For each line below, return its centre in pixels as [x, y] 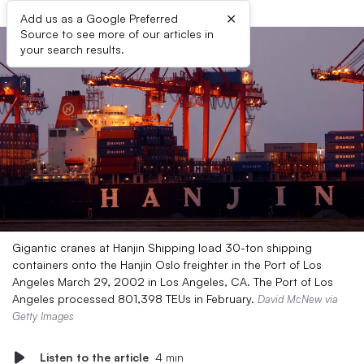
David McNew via [298, 299]
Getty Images [43, 316]
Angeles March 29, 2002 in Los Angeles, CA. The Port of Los [173, 282]
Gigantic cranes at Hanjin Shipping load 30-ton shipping [162, 247]
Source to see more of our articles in [117, 34]
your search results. [72, 49]
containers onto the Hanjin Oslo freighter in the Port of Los [167, 264]
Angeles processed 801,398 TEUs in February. [135, 299]
